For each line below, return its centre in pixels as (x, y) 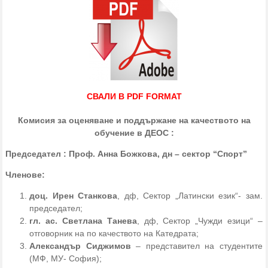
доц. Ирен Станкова (74, 196)
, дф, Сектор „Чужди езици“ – (200, 221)
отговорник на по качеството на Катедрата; (114, 234)
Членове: (25, 175)
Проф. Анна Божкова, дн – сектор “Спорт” (158, 154)
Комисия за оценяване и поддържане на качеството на (134, 121)
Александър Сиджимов (80, 246)
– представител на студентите (197, 246)
